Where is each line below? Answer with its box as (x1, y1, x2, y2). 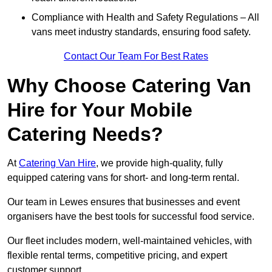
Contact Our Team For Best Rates (64, 51, 208, 62)
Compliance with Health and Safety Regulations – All (32, 12, 259, 23)
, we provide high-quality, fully (96, 158, 223, 169)
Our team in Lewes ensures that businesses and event (7, 197, 240, 208)
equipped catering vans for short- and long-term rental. (7, 172, 239, 183)
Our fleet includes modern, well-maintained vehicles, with (7, 236, 252, 246)
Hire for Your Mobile (7, 99, 192, 121)
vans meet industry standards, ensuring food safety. (32, 27, 251, 38)
